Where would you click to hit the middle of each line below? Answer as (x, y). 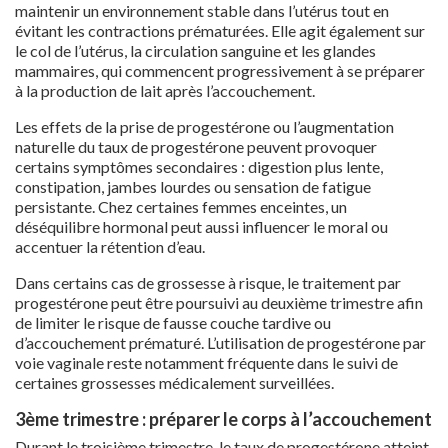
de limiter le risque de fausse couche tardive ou (173, 322)
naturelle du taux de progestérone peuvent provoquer (196, 146)
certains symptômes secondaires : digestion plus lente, (199, 166)
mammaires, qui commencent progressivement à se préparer (220, 70)
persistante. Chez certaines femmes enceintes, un (181, 206)
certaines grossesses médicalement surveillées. (174, 382)
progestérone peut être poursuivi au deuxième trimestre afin (219, 302)
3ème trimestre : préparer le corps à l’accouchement (223, 418)
